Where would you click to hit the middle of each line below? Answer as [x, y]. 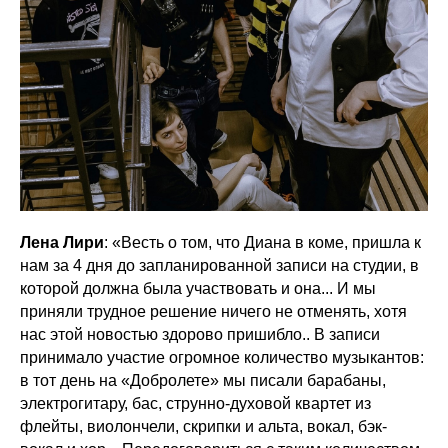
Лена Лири [62, 242]
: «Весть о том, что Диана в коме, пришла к [262, 242]
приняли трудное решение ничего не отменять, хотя [213, 311]
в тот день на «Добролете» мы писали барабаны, [203, 380]
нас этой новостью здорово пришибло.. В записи [200, 334]
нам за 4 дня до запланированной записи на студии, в [219, 265]
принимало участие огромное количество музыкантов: [222, 357]
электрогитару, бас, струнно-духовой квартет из [195, 403]
